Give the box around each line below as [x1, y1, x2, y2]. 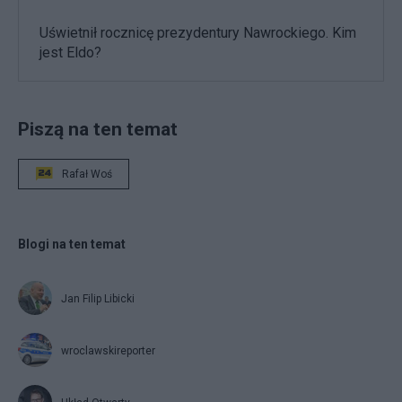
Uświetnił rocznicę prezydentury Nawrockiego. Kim [39, 24, 356, 42]
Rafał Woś [62, 168, 112, 181]
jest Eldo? [39, 44, 101, 62]
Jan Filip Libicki [61, 293, 135, 306]
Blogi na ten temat [18, 237, 126, 252]
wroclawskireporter [61, 345, 155, 358]
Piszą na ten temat [18, 118, 178, 141]
